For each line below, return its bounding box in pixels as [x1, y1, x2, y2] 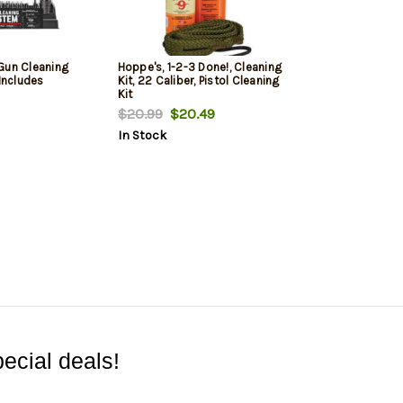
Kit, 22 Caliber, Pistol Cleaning [117, 74, 280, 88]
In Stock [117, 128, 166, 144]
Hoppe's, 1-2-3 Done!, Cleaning [117, 60, 282, 75]
